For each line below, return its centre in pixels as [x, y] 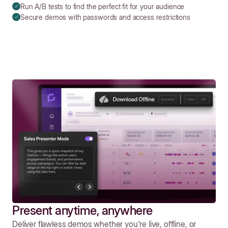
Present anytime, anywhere [82, 211]
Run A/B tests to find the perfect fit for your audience [103, 7]
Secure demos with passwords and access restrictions [105, 17]
